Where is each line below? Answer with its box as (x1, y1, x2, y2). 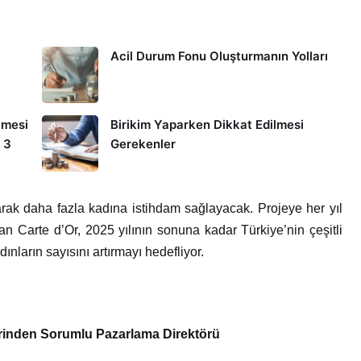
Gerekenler (110, 136, 176, 151)
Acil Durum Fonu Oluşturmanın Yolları (110, 48, 328, 64)
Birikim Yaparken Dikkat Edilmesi (110, 117, 304, 132)
